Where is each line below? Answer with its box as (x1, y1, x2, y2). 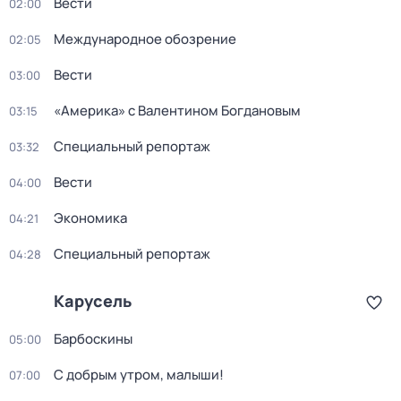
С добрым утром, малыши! (54, 365, 224, 384)
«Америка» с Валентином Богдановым (54, 101, 301, 120)
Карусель (54, 290, 132, 311)
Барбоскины (54, 329, 132, 348)
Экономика (54, 209, 127, 227)
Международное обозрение (54, 30, 236, 48)
